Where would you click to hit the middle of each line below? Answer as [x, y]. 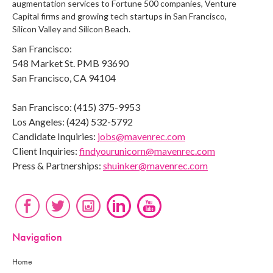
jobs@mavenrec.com [141, 136]
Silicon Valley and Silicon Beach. [71, 29]
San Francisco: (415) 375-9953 [76, 107]
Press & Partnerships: [58, 165]
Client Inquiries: [46, 151]
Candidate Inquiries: [55, 136]
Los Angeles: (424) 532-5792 [73, 121]
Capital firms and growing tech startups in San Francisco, [119, 16]
